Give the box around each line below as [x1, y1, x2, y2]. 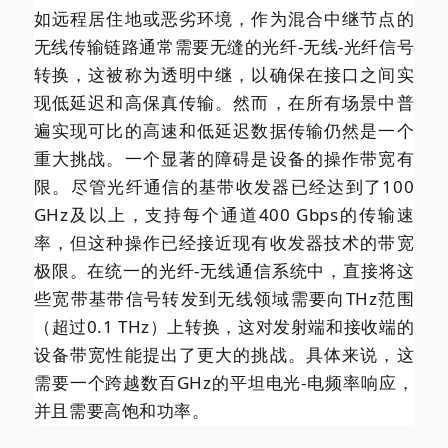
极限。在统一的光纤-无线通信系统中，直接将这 [33, 258, 415, 282]
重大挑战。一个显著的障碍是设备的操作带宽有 [33, 146, 415, 170]
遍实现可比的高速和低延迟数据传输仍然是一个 [33, 118, 415, 142]
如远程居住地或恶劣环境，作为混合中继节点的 [33, 6, 415, 30]
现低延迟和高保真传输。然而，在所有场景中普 [33, 90, 415, 114]
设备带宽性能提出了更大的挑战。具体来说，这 [33, 342, 415, 366]
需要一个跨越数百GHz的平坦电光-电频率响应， [33, 370, 415, 394]
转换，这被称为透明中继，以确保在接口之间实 [33, 62, 415, 86]
